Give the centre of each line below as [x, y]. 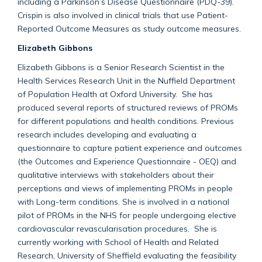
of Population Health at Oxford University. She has [115, 94]
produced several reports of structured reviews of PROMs [128, 107]
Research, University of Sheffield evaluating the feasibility [127, 255]
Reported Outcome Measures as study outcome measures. [129, 28]
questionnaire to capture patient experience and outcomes [130, 147]
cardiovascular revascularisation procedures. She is [117, 228]
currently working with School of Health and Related [118, 242]
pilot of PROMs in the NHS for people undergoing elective [127, 215]
